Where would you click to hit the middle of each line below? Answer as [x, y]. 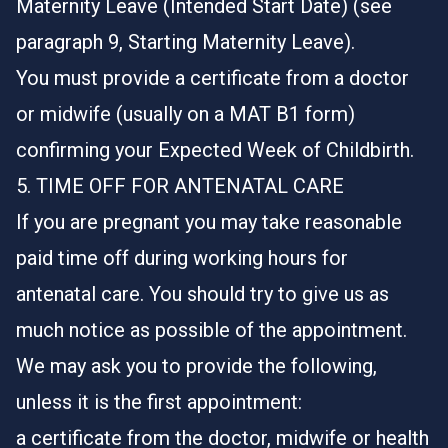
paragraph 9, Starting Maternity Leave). [185, 42]
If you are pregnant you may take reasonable [209, 222]
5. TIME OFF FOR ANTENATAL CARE [180, 186]
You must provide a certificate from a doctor [212, 78]
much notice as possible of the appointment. [211, 330]
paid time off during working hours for [182, 258]
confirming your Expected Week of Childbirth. [215, 150]
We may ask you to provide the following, [196, 366]
